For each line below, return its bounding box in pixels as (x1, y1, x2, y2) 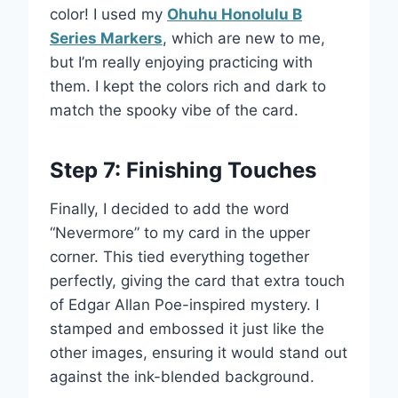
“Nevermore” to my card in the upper (50, 224, 310, 243)
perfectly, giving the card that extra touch (50, 272, 345, 291)
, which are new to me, (163, 29, 325, 48)
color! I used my (50, 5, 167, 24)
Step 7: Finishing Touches (50, 157, 316, 184)
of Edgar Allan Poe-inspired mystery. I (50, 296, 319, 314)
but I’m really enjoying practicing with (50, 53, 313, 72)
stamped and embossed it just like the (50, 320, 324, 338)
